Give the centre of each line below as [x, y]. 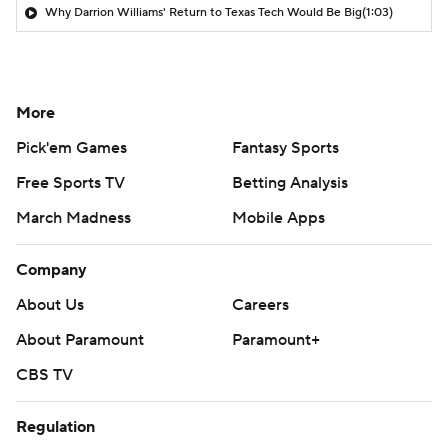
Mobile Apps [278, 217]
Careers [260, 304]
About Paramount [80, 339]
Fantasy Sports [285, 147]
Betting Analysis [290, 182]
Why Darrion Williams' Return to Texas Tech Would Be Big [203, 12]
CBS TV [44, 374]
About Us [50, 304]
